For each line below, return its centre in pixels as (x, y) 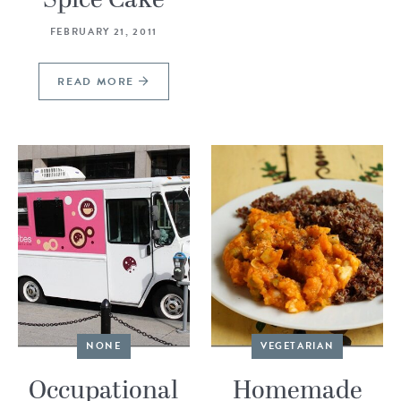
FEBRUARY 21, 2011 (103, 31)
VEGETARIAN (297, 346)
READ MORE (98, 81)
